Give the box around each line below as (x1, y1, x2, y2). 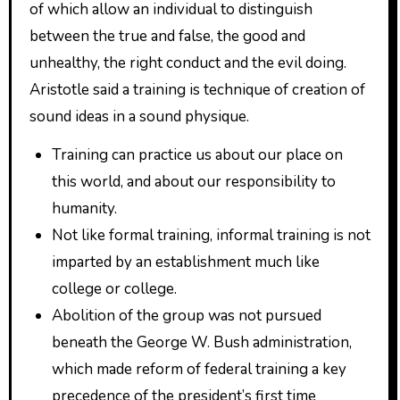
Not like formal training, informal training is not (52, 224, 371, 246)
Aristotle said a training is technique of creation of (29, 79, 365, 100)
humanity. (52, 197, 118, 219)
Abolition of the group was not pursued (52, 304, 322, 326)
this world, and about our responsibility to (52, 171, 337, 192)
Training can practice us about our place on (52, 144, 344, 165)
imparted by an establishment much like (52, 251, 321, 272)
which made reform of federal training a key (52, 358, 347, 379)
